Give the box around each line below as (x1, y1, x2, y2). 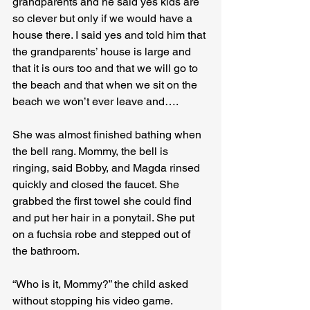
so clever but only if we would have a (12, 12, 195, 26)
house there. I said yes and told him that (12, 28, 208, 42)
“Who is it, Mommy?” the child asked (12, 277, 191, 291)
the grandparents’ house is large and (12, 45, 194, 59)
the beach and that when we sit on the (12, 78, 200, 92)
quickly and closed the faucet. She (12, 178, 182, 192)
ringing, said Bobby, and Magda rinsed (12, 161, 203, 175)
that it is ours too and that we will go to (12, 62, 201, 75)
